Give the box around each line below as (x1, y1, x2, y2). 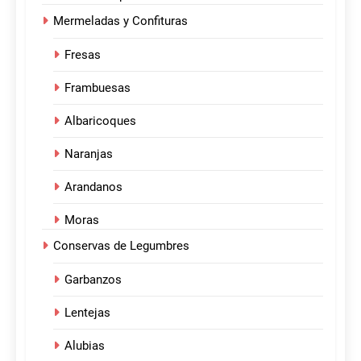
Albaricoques (64, 114, 136, 129)
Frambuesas (64, 81, 131, 96)
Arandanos (64, 180, 122, 195)
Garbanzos (64, 272, 122, 288)
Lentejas (64, 305, 110, 321)
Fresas (64, 48, 101, 63)
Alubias (64, 338, 105, 354)
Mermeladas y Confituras (53, 14, 188, 29)
